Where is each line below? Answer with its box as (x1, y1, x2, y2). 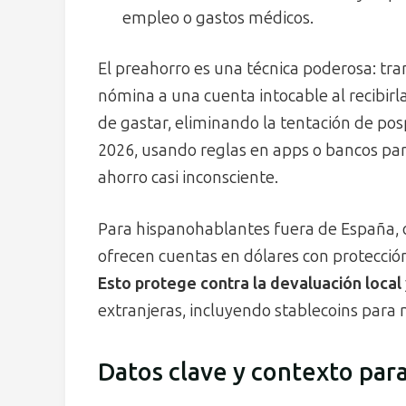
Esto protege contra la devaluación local (98, 274, 401, 295)
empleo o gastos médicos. (122, 8, 314, 29)
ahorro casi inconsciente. (98, 168, 278, 188)
